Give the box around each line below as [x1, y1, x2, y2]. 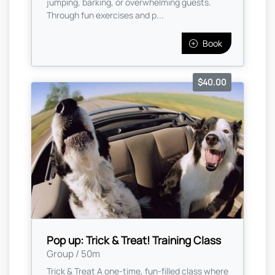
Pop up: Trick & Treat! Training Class [47, 233, 221, 248]
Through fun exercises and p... [47, 9, 164, 21]
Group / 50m [47, 247, 100, 261]
